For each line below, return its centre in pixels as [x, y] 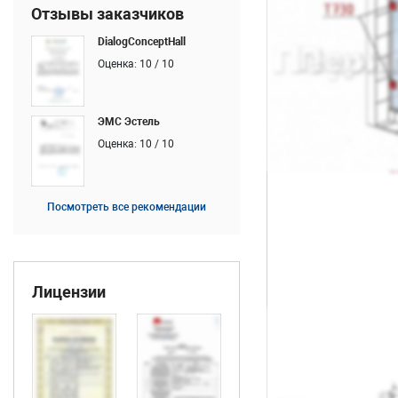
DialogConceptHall [142, 42]
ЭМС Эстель [129, 122]
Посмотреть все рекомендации [127, 207]
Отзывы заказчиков [107, 14]
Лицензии [69, 292]
